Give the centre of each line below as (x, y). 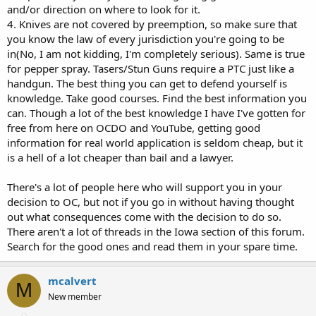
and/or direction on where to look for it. (104, 9)
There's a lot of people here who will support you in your (145, 187)
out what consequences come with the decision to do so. (144, 216)
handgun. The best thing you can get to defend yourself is (147, 83)
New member (75, 296)
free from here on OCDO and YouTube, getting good (134, 127)
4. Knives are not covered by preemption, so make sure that (152, 24)
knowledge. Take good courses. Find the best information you (157, 98)
